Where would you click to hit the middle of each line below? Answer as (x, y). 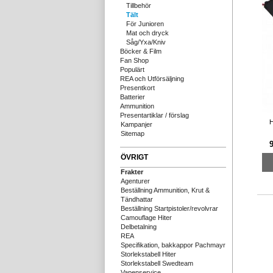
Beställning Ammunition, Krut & (165, 190)
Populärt (132, 69)
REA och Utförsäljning (152, 79)
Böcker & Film (141, 51)
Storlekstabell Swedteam (157, 263)
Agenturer (135, 181)
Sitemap (133, 133)
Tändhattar (137, 199)
